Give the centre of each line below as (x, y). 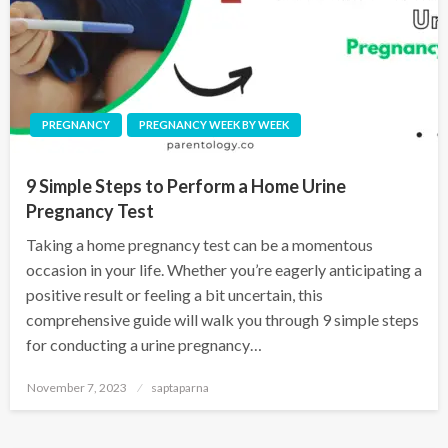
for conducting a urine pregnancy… (144, 345)
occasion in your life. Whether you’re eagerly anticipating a (224, 270)
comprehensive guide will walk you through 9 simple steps (222, 320)
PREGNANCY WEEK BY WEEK (214, 125)
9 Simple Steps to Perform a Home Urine (186, 186)
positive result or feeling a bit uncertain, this (174, 295)
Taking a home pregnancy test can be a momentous (199, 245)
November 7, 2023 (77, 388)
